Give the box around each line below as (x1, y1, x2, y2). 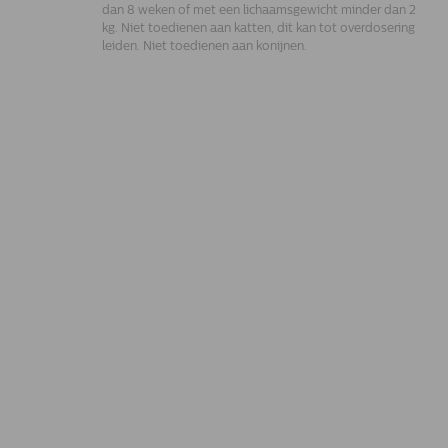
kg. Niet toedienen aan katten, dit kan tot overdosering (102, 21, 415, 35)
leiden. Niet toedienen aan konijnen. (102, 39, 307, 53)
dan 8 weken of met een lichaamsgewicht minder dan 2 (102, 3, 416, 17)
